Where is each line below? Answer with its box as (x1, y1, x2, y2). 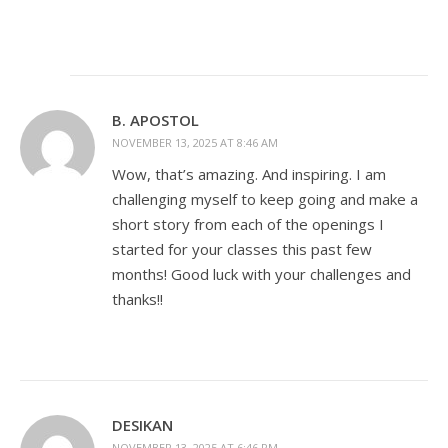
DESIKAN (112, 415, 173, 435)
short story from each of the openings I (112, 214, 384, 234)
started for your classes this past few (112, 239, 372, 259)
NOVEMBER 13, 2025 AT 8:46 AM (112, 135, 278, 150)
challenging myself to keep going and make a (112, 189, 418, 209)
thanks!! (112, 289, 163, 309)
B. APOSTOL (112, 110, 199, 130)
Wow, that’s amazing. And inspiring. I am (112, 164, 386, 184)
